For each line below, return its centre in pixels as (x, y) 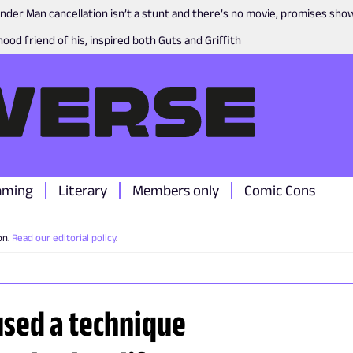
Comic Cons (280, 190)
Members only (176, 190)
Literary (83, 190)
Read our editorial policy (64, 238)
